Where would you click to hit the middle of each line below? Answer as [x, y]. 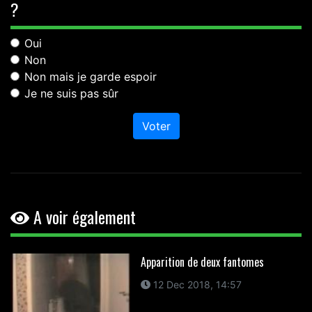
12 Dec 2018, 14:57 [196, 284]
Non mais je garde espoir [91, 76]
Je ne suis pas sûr [71, 93]
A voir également [83, 216]
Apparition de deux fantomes [202, 262]
